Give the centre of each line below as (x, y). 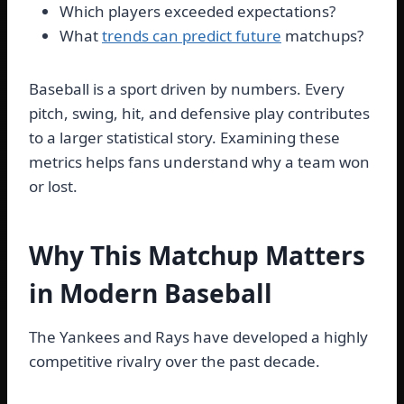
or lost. (53, 187)
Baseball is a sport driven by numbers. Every (187, 89)
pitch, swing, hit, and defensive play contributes (199, 114)
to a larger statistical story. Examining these (184, 138)
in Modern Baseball (151, 294)
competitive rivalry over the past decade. (174, 362)
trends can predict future (192, 36)
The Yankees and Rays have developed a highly (198, 337)
